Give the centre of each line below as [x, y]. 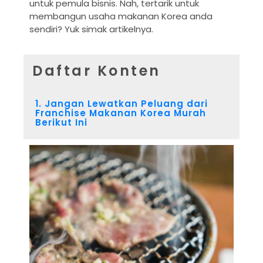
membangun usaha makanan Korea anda [121, 16]
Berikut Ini [61, 123]
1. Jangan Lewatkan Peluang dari [122, 104]
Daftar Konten [97, 71]
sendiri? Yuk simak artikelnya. [91, 29]
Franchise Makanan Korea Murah [121, 113]
